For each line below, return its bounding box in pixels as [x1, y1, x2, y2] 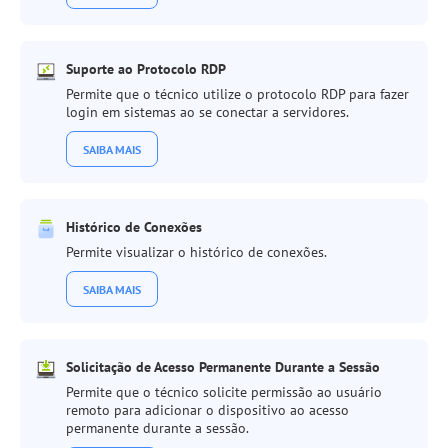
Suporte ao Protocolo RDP [66, 60, 226, 78]
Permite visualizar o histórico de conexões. [66, 243, 327, 261]
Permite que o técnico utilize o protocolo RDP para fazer [66, 85, 409, 103]
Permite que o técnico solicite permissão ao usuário [66, 383, 382, 401]
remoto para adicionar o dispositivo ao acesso [66, 401, 349, 419]
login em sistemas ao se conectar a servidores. [66, 103, 349, 121]
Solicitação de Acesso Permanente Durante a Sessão [66, 358, 380, 376]
